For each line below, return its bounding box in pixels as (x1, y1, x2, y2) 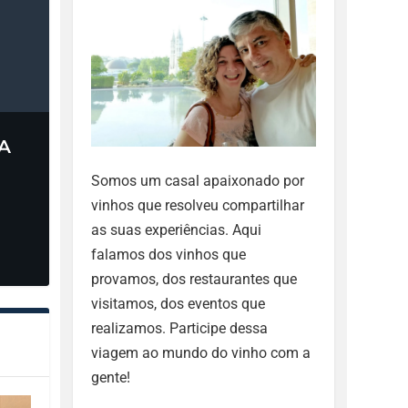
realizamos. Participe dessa (91, 319, 269, 337)
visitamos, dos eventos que (91, 294, 266, 312)
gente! (91, 368, 131, 386)
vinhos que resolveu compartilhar (91, 196, 305, 214)
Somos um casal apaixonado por (91, 171, 305, 189)
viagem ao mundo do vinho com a (91, 343, 311, 362)
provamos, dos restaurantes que (91, 270, 298, 288)
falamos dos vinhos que (91, 245, 247, 263)
